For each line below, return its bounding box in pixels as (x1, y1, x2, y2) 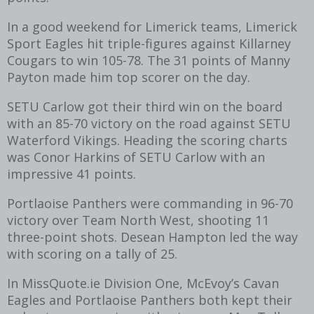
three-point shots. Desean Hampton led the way (7, 228, 298, 245)
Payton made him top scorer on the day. (7, 68, 250, 86)
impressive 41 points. (7, 165, 136, 182)
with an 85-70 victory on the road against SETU (7, 114, 291, 132)
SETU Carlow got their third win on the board (7, 97, 282, 115)
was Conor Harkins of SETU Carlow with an (7, 148, 265, 165)
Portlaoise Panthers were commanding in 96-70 (7, 194, 293, 212)
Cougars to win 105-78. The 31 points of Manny (7, 51, 290, 69)
